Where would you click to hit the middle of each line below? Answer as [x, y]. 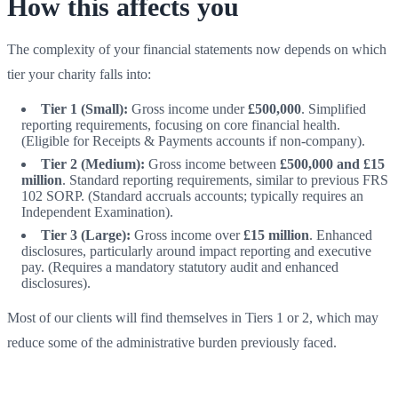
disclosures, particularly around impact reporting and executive [196, 251]
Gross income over [187, 235]
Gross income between [212, 163]
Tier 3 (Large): [86, 235]
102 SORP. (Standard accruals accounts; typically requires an [192, 195]
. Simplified [334, 108]
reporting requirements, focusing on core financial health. [181, 124]
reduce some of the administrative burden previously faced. [172, 342]
